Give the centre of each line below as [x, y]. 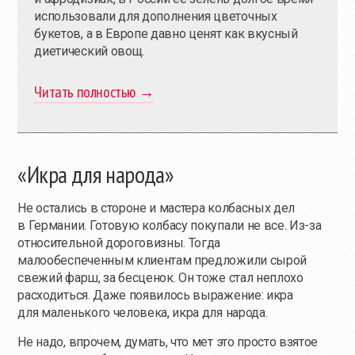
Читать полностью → [94, 92]
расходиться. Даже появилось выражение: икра [155, 296]
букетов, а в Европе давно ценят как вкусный [166, 34]
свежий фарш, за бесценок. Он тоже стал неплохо [160, 278]
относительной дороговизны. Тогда [119, 243]
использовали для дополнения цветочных [156, 17]
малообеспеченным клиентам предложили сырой [162, 261]
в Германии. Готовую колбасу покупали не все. [154, 226]
